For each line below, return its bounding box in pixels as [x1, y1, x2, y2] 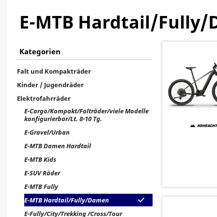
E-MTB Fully [24, 182, 58, 191]
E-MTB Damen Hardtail [24, 141, 91, 150]
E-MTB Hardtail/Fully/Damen [24, 196, 109, 204]
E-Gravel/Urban [24, 128, 70, 137]
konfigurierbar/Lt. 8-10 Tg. [24, 114, 102, 123]
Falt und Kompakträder [17, 67, 91, 76]
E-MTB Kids [24, 155, 56, 164]
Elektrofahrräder [17, 94, 71, 103]
